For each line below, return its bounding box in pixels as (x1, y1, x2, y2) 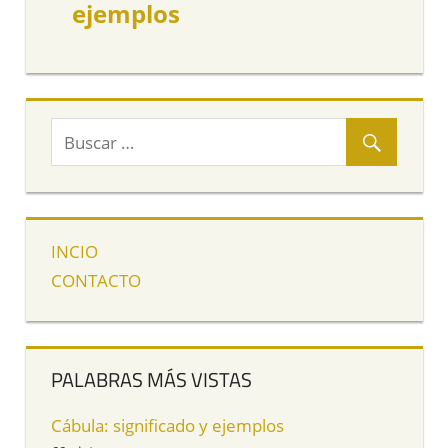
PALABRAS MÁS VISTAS (51, 364, 252, 396)
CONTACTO (51, 269, 141, 293)
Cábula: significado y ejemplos (51, 414, 284, 438)
